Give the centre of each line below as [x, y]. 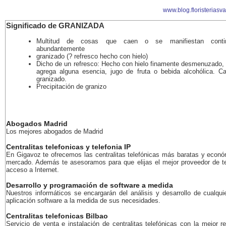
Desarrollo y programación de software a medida [90, 185]
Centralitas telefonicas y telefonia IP [68, 147]
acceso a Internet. [33, 170]
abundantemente [61, 49]
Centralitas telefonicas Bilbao [57, 216]
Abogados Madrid [37, 124]
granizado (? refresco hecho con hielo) [92, 56]
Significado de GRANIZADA [55, 26]
